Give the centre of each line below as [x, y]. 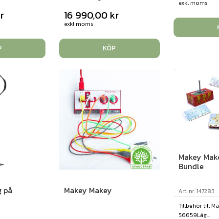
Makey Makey [88, 190]
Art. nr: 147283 [197, 191]
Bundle [191, 166]
